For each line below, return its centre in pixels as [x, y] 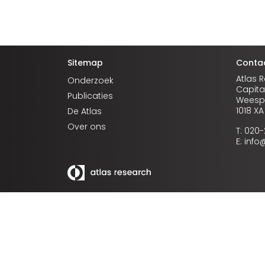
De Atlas [85, 111]
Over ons [87, 127]
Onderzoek [91, 80]
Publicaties [90, 96]
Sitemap [85, 63]
